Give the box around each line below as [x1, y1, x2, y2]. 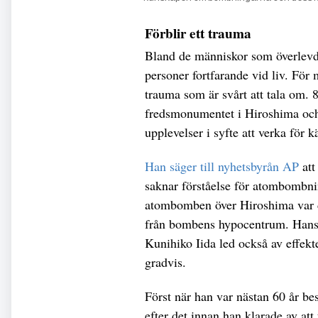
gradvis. [145, 253, 190, 270]
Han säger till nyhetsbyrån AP [145, 157, 299, 175]
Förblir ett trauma [145, 23, 251, 44]
